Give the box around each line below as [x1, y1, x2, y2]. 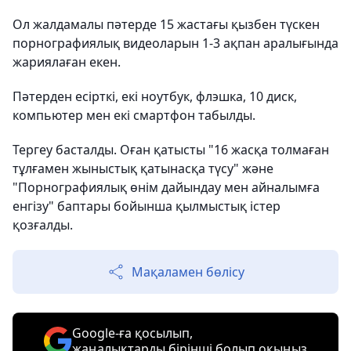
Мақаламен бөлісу [132, 263, 244, 281]
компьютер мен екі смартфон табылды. [13, 107, 255, 125]
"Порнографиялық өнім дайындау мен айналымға [13, 179, 320, 197]
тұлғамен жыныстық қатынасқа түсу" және [13, 160, 273, 178]
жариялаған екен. [13, 53, 121, 71]
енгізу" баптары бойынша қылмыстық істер [13, 197, 280, 215]
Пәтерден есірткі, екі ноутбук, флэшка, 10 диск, [13, 88, 297, 106]
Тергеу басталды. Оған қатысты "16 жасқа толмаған [13, 141, 329, 159]
